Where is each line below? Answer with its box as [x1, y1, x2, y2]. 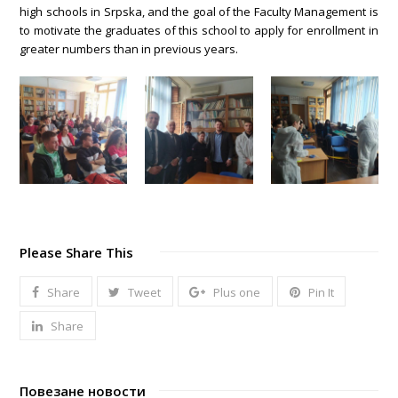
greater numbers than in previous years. [20, 41, 239, 58]
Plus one [213, 283, 261, 300]
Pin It [307, 283, 334, 300]
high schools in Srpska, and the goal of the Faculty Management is [20, 4, 378, 20]
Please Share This [20, 243, 134, 262]
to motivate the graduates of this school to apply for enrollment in [20, 22, 378, 39]
